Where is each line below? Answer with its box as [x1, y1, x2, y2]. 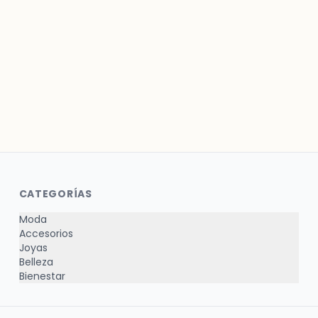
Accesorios [18, 226, 73, 241]
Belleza [18, 255, 53, 269]
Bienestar [18, 269, 65, 283]
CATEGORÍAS [18, 187, 92, 201]
